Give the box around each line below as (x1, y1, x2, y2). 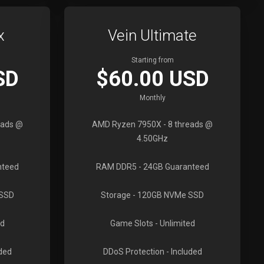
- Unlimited (153, 219, 195, 228)
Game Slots (110, 219, 153, 228)
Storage (101, 190, 131, 200)
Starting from (131, 56, 174, 64)
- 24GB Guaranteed (136, 162, 209, 171)
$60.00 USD (95, 67, 209, 91)
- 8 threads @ (161, 120, 213, 129)
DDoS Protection (103, 247, 164, 256)
